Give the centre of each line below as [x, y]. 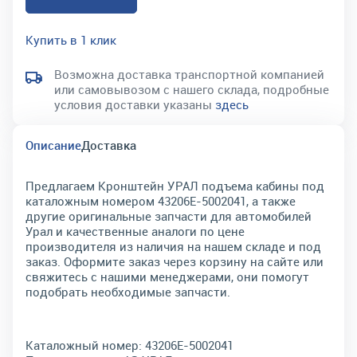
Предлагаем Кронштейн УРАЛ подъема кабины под [175, 186]
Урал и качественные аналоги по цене [135, 231]
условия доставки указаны [135, 104]
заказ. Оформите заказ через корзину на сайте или [175, 261]
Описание [53, 145]
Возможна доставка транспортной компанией [189, 74]
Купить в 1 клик [71, 40]
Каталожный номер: [84, 345]
